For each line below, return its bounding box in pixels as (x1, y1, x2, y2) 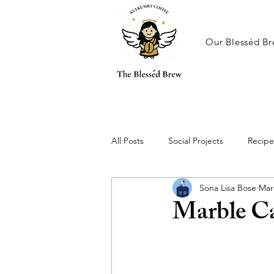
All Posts (111, 135, 144, 146)
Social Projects (168, 135, 223, 146)
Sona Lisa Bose (199, 182, 256, 193)
